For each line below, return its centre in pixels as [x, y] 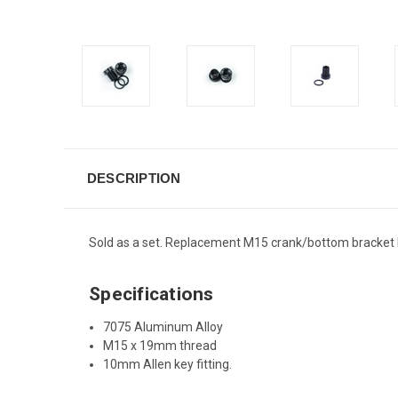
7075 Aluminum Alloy [163, 326]
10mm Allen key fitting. [168, 364]
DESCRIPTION [134, 178]
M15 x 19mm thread [160, 345]
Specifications [151, 294]
